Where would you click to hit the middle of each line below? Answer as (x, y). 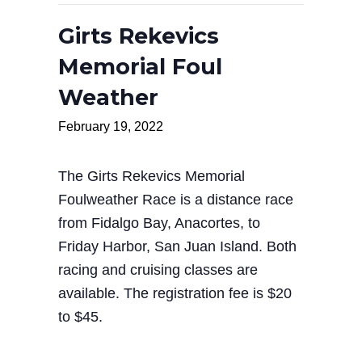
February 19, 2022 (111, 126)
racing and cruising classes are (158, 270)
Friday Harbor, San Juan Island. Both (177, 246)
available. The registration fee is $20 (175, 293)
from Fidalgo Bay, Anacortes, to (159, 223)
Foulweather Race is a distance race (176, 200)
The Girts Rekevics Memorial (152, 176)
